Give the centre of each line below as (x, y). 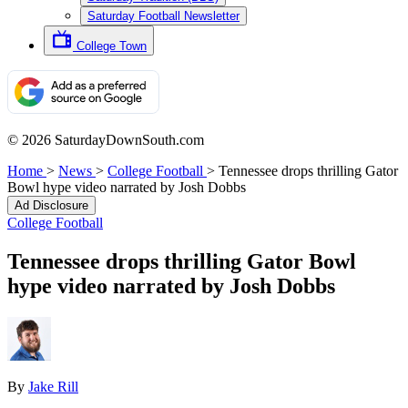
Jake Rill (53, 386)
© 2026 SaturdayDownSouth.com (106, 140)
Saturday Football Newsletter (163, 16)
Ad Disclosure (51, 205)
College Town (112, 46)
